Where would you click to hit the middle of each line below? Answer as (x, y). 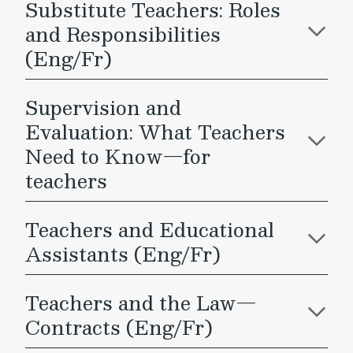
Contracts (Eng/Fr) (119, 327)
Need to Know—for (118, 156)
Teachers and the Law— (141, 303)
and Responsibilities (123, 34)
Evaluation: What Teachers (155, 132)
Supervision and (103, 107)
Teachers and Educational (150, 229)
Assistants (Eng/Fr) (123, 254)
